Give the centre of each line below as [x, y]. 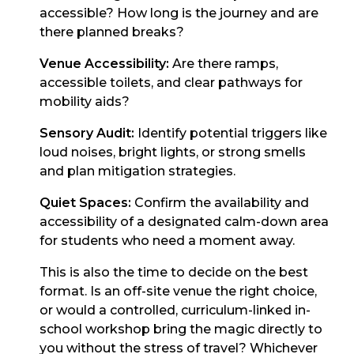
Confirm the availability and [220, 203]
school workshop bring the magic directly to [181, 330]
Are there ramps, [224, 64]
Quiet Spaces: [85, 203]
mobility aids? [85, 102]
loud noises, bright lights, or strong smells [173, 153]
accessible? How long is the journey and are [179, 13]
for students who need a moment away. [167, 241]
